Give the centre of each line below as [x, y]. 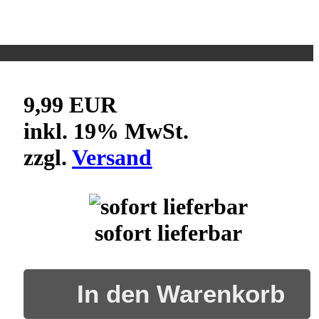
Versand [112, 157]
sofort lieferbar [169, 232]
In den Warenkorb [181, 294]
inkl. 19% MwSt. [106, 131]
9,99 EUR [70, 104]
